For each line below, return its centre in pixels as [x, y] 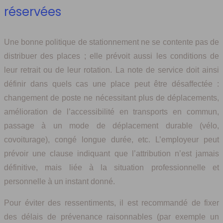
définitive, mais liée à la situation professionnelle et [111, 167]
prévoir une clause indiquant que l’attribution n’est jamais [111, 153]
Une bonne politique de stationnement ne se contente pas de [111, 42]
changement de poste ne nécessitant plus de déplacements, [111, 98]
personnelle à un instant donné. [59, 181]
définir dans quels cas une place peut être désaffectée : [111, 84]
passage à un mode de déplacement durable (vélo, [111, 125]
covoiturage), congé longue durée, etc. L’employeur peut [111, 139]
